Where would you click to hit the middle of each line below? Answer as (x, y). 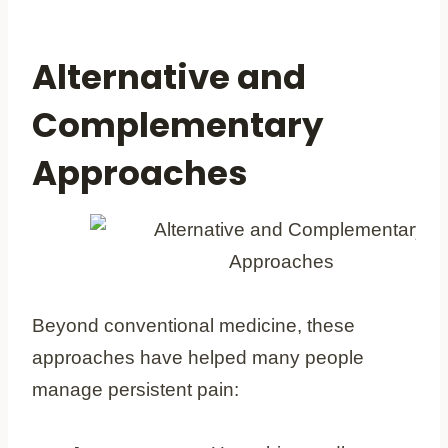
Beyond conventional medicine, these (193, 325)
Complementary (177, 124)
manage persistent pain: (135, 389)
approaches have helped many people (198, 357)
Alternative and (169, 76)
